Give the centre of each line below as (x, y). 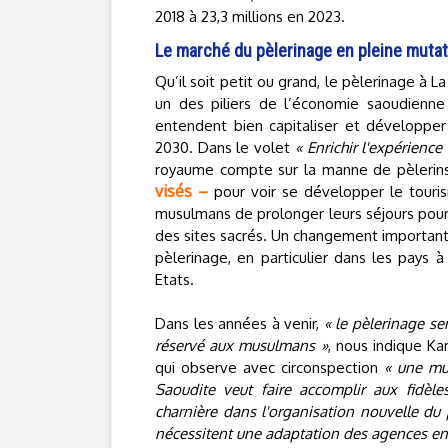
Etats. (174, 279)
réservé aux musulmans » (241, 345)
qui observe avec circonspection (269, 367)
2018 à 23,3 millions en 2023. (250, 16)
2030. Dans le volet (225, 147)
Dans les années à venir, (239, 323)
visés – (182, 191)
